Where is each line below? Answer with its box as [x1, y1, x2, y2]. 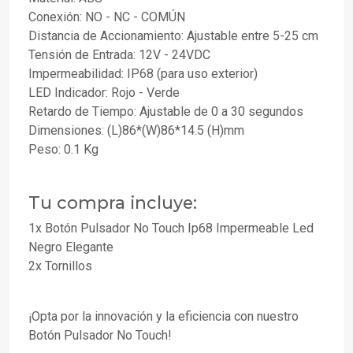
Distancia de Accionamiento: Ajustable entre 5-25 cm [28, 28, 318, 44]
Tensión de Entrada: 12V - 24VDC [28, 47, 210, 63]
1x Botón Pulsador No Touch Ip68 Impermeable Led [28, 221, 314, 236]
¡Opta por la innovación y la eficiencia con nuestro [28, 309, 299, 325]
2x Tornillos [28, 258, 92, 274]
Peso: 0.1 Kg [28, 142, 98, 158]
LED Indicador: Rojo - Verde [28, 85, 180, 101]
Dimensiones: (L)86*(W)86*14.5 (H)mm [28, 123, 244, 139]
